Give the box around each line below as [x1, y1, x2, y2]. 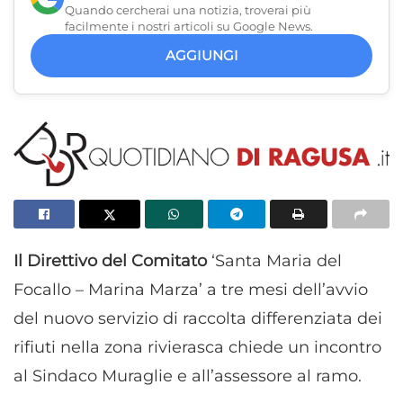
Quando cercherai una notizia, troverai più [65, 3, 311, 17]
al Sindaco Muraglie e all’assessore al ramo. [13, 365, 362, 386]
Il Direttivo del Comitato [13, 250, 211, 271]
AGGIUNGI [165, 47, 238, 64]
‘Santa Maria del [211, 250, 342, 271]
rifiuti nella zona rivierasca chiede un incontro [13, 336, 381, 357]
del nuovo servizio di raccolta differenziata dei [13, 308, 382, 328]
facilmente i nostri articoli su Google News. [65, 19, 313, 33]
